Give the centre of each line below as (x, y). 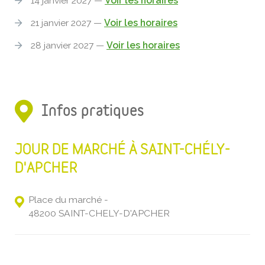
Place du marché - (68, 199)
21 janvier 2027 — (67, 22)
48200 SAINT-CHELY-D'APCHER (99, 213)
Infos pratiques (93, 111)
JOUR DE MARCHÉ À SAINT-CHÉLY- (122, 150)
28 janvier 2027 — (69, 45)
